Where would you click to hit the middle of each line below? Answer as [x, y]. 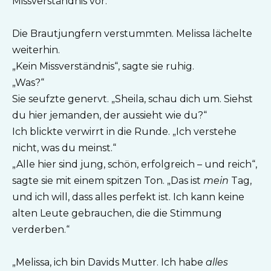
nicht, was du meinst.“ [64, 148]
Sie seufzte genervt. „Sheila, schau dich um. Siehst [132, 99]
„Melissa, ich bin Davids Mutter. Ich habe [109, 263]
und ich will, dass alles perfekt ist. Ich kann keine [128, 197]
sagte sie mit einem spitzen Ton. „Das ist [108, 181]
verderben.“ [41, 230]
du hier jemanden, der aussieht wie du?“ [109, 116]
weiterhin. [36, 50]
